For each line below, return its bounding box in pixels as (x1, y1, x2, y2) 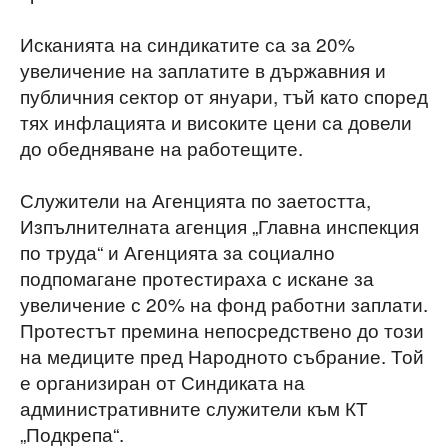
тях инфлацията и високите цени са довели (20, 108, 412, 135)
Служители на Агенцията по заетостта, (20, 186, 371, 213)
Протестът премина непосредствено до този (20, 316, 424, 343)
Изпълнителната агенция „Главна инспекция (20, 212, 419, 239)
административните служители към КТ (20, 394, 368, 421)
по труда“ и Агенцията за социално (20, 238, 335, 265)
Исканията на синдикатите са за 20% (20, 30, 355, 57)
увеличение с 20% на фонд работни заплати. (20, 290, 428, 317)
